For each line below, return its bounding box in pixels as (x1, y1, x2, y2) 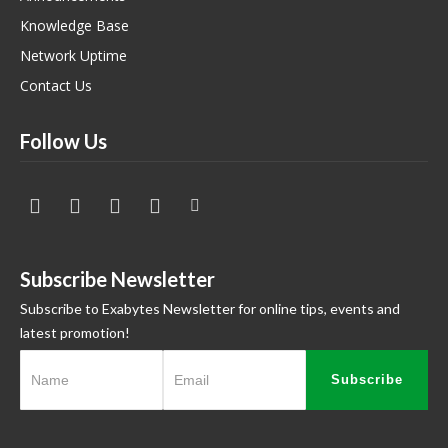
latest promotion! (20, 324, 130, 342)
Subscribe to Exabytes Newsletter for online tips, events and (20, 300, 400, 318)
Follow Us (20, 129, 107, 154)
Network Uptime (20, 46, 127, 66)
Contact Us (20, 76, 92, 96)
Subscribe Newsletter (20, 267, 215, 292)
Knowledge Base (20, 16, 129, 36)
